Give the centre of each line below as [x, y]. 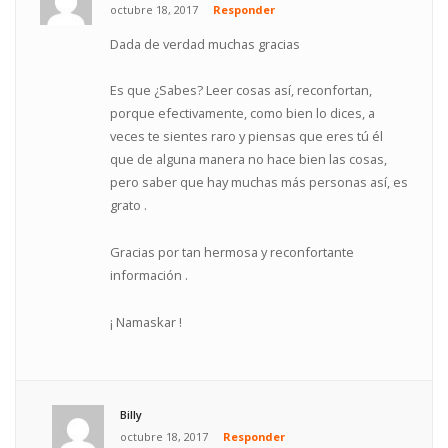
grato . [129, 205]
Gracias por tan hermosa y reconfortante [232, 252]
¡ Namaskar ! [146, 321]
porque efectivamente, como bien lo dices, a [243, 113]
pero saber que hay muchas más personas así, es [259, 182]
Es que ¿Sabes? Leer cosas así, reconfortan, [241, 90]
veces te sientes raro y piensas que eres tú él [247, 136]
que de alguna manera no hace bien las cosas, [249, 159]
